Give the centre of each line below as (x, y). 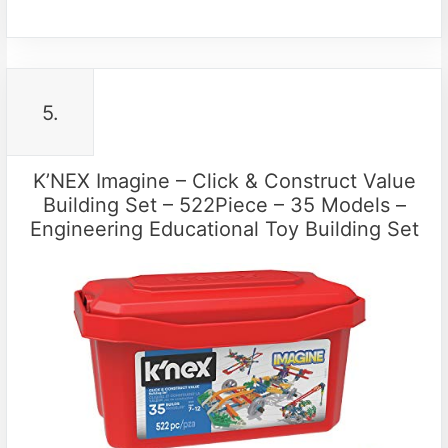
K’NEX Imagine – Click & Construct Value (224, 181)
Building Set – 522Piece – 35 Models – (224, 205)
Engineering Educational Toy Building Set (224, 229)
